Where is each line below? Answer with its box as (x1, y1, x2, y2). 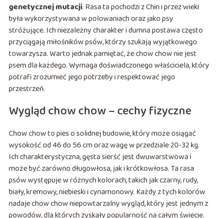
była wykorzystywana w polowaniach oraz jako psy (8, 13, 173, 25)
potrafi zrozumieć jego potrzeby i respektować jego (8, 71, 175, 84)
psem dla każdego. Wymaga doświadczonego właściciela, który (8, 59, 209, 72)
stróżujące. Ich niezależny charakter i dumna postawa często (8, 24, 203, 37)
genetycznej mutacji (8, 1, 82, 14)
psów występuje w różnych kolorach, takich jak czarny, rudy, (8, 174, 198, 187)
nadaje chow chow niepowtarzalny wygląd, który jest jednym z (8, 198, 208, 210)
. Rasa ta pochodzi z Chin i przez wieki (82, 1, 199, 14)
